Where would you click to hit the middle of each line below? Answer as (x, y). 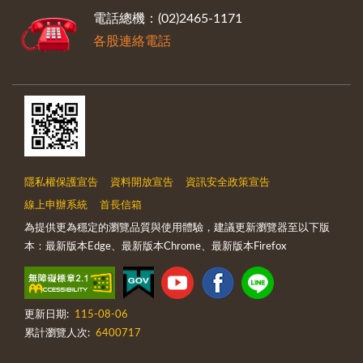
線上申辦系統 (56, 206)
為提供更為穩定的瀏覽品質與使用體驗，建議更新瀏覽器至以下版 (177, 228)
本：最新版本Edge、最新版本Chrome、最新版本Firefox (155, 247)
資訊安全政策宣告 (228, 183)
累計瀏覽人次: (57, 334)
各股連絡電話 (132, 42)
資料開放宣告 (142, 183)
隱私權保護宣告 (61, 183)
